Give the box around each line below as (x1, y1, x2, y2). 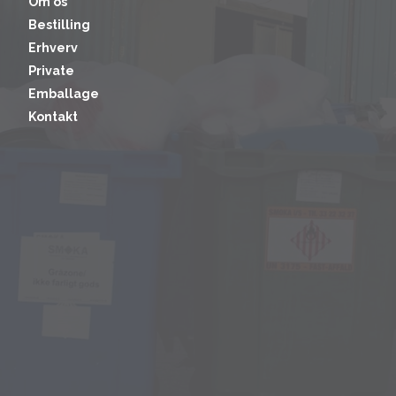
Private (27, 64, 74, 78)
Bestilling (27, 18, 90, 32)
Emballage (27, 87, 99, 101)
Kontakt (27, 110, 78, 124)
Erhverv (27, 41, 78, 55)
